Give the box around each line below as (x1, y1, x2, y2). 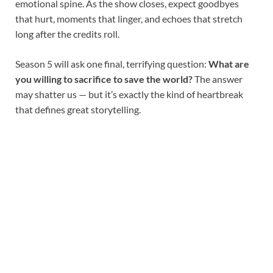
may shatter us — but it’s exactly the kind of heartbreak (15, 88, 243, 101)
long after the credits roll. (15, 28, 119, 40)
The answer (193, 73, 243, 85)
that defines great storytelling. (15, 104, 141, 116)
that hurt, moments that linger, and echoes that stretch (15, 13, 243, 25)
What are (208, 58, 249, 70)
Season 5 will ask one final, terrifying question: (15, 58, 208, 70)
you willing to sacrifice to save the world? (15, 73, 193, 85)
